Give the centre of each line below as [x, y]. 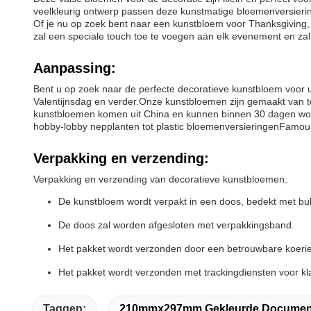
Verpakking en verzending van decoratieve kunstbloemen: [160, 179]
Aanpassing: [75, 68]
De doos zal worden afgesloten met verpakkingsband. [176, 225]
